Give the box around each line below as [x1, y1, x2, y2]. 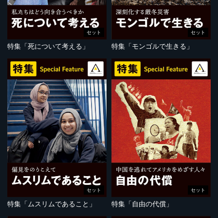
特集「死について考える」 [7, 42, 89, 50]
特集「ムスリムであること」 [7, 200, 96, 208]
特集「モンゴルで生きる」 [111, 42, 193, 50]
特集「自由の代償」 [111, 200, 173, 208]
